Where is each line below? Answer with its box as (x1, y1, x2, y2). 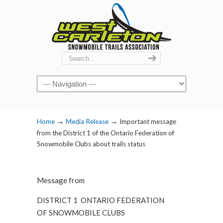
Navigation (37, 77, 74, 86)
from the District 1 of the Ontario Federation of (37, 129, 174, 137)
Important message (119, 117, 176, 125)
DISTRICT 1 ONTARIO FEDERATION (37, 196, 164, 205)
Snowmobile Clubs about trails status (37, 140, 145, 148)
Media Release (66, 117, 109, 125)
